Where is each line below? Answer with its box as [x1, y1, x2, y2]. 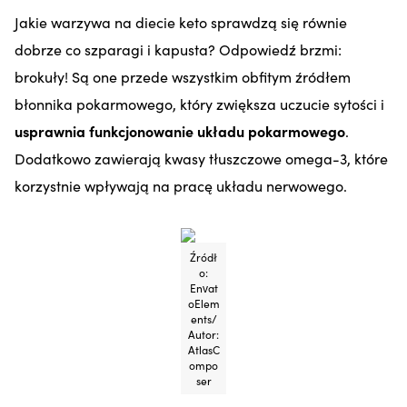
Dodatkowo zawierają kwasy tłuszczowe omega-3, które [15, 147, 388, 168]
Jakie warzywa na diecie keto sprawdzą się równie [15, 11, 347, 32]
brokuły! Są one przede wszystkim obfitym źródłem [15, 65, 351, 86]
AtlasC [187, 342, 220, 358]
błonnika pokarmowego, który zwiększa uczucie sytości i [15, 93, 384, 114]
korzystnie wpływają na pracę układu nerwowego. [15, 174, 347, 195]
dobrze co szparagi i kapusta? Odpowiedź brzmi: [15, 38, 342, 59]
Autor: [188, 326, 219, 342]
